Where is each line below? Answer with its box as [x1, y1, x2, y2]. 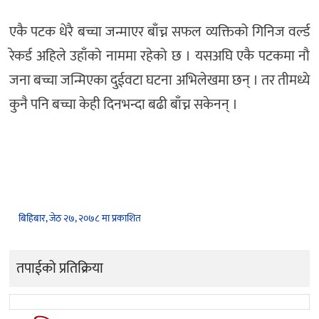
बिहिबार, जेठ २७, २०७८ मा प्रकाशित [19, 209, 141, 226]
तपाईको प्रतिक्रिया [16, 256, 103, 281]
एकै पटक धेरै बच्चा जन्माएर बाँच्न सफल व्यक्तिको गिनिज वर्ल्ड [9, 20, 310, 45]
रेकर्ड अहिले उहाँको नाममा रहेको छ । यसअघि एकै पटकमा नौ [9, 44, 310, 69]
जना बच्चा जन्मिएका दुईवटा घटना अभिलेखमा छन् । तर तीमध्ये [9, 68, 310, 93]
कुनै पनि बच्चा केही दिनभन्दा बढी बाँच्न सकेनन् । [9, 93, 238, 117]
